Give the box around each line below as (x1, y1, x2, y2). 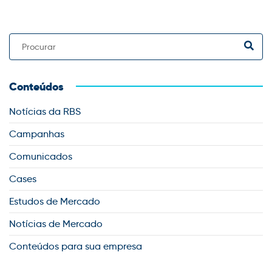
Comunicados (9, 151, 72, 163)
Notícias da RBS (9, 106, 81, 118)
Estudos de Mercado (9, 195, 100, 208)
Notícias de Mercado (9, 218, 103, 230)
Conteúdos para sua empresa (9, 240, 142, 253)
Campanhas (9, 128, 64, 140)
